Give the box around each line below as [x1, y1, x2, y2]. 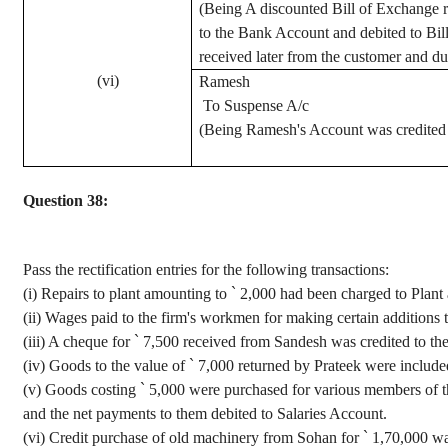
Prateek [314, 357, 361, 374]
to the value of [91, 357, 189, 374]
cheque [63, 333, 108, 350]
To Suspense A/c [203, 97, 310, 114]
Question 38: [23, 192, 108, 209]
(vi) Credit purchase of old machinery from [23, 429, 297, 446]
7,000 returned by [194, 357, 314, 374]
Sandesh [274, 333, 327, 350]
